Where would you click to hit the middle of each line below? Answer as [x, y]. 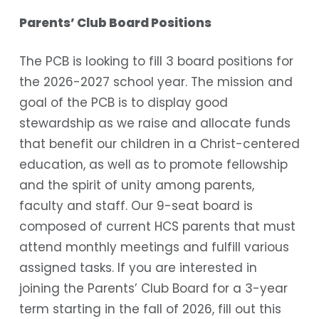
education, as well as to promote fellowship [153, 165]
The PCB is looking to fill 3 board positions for [156, 62]
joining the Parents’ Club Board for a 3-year [153, 289]
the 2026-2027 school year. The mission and [156, 82]
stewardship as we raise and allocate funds [155, 124]
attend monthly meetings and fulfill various [154, 247]
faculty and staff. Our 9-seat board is [136, 206]
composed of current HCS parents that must [157, 227]
